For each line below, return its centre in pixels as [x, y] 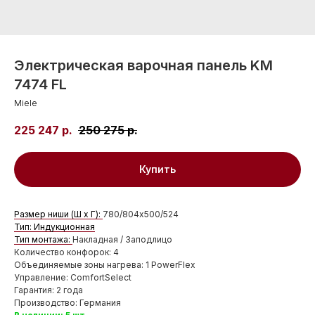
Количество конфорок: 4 [66, 252]
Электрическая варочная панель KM [143, 65]
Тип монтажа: [43, 240]
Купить [157, 169]
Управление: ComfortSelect [73, 278]
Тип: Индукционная [54, 227]
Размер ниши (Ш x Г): [58, 214]
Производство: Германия [67, 303]
